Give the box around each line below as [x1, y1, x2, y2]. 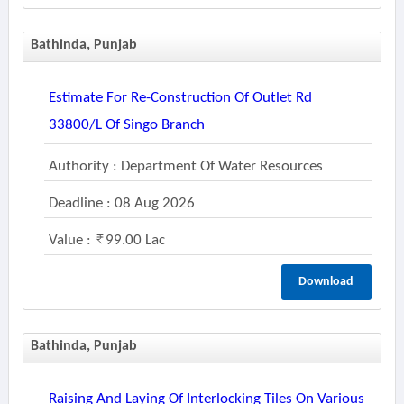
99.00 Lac [105, 233, 165, 248]
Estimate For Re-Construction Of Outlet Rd [48, 90, 312, 106]
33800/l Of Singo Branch [48, 117, 205, 133]
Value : [48, 233, 95, 248]
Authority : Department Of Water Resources [48, 159, 323, 174]
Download [298, 275, 354, 289]
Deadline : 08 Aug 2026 [48, 196, 195, 211]
